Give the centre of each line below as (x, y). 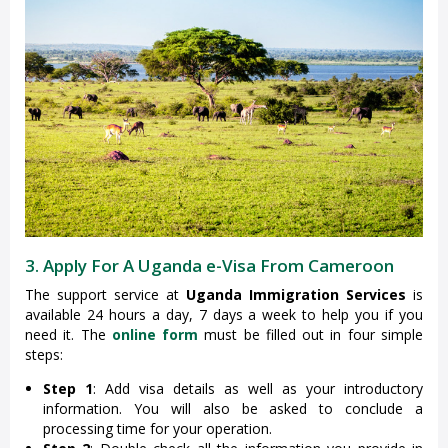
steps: (44, 355)
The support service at (105, 295)
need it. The (68, 335)
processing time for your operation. (157, 429)
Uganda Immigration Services (296, 295)
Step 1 (68, 389)
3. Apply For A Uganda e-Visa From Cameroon (209, 266)
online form (155, 335)
